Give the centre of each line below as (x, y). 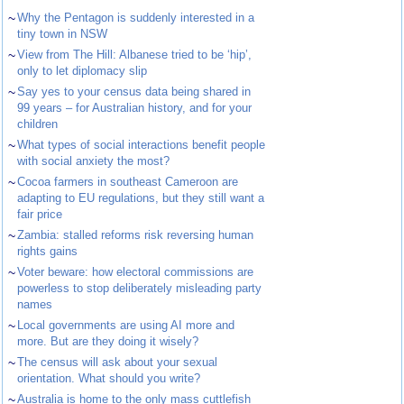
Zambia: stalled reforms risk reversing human (136, 235)
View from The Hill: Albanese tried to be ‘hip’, (135, 55)
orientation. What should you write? (109, 379)
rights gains (48, 252)
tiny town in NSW (63, 34)
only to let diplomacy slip (83, 71)
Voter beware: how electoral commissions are (136, 272)
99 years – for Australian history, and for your (135, 108)
